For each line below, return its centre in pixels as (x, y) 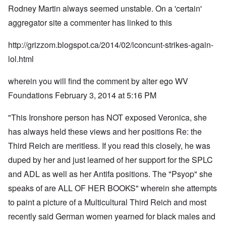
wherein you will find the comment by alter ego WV (98, 81)
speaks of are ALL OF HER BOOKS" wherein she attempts (112, 188)
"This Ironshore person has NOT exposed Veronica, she (107, 118)
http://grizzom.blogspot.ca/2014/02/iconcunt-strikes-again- (111, 45)
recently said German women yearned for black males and (112, 216)
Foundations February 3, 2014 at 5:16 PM (82, 95)
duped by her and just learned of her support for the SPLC (110, 160)
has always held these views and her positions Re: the (105, 132)
